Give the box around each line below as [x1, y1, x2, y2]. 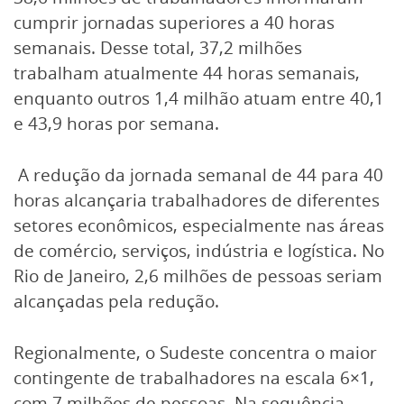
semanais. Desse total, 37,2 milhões [14, 36, 302, 60]
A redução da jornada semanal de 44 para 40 [14, 162, 383, 187]
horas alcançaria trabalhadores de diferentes [14, 188, 380, 212]
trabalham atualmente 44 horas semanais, [14, 61, 360, 86]
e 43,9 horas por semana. [14, 112, 219, 136]
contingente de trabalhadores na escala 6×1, [14, 365, 374, 390]
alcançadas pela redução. [14, 289, 219, 313]
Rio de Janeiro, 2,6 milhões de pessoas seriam [14, 263, 382, 288]
